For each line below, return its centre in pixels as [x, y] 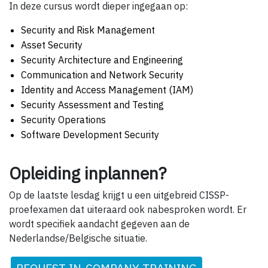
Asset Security [52, 45]
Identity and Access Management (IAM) [107, 90]
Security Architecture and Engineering [102, 60]
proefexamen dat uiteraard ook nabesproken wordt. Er [128, 210]
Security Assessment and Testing [92, 105]
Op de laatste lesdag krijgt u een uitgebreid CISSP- [119, 195]
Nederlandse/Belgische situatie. [78, 238]
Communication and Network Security [102, 75]
